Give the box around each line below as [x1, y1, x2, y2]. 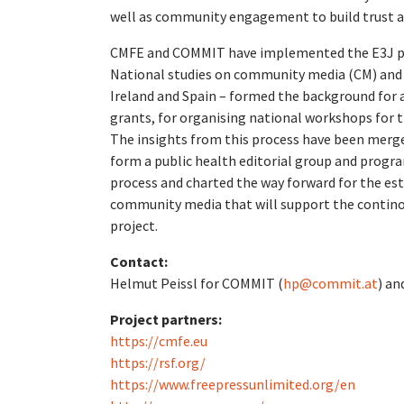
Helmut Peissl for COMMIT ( [110, 274, 283, 292]
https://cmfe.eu [110, 332, 207, 350]
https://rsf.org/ [110, 353, 206, 372]
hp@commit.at [283, 274, 378, 292]
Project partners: [110, 310, 222, 328]
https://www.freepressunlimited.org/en [110, 375, 355, 393]
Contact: [110, 252, 168, 271]
